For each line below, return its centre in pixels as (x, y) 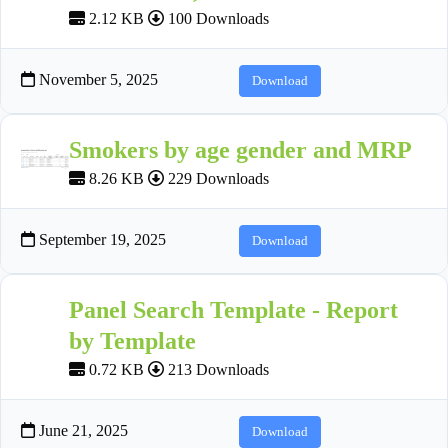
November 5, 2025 (96, 79)
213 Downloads (216, 369)
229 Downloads (216, 178)
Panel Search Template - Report (233, 309)
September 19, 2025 (100, 239)
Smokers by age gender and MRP (240, 149)
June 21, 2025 (81, 430)
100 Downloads (216, 18)
